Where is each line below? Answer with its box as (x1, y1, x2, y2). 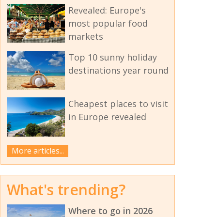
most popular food (68, 17, 148, 30)
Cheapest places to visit (68, 98, 168, 110)
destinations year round (68, 64, 169, 77)
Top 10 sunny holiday (68, 51, 157, 63)
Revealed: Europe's (68, 4, 146, 16)
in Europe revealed (68, 111, 146, 123)
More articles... (11, 145, 64, 156)
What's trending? (7, 180, 125, 200)
